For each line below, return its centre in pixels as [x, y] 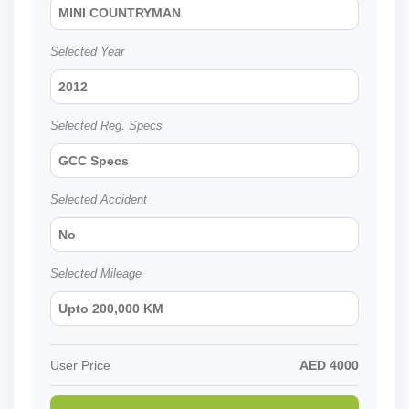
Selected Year [87, 52]
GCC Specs [94, 161]
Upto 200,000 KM [111, 309]
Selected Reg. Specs [106, 126]
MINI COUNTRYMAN [120, 13]
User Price [80, 366]
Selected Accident [99, 200]
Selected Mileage [96, 274]
